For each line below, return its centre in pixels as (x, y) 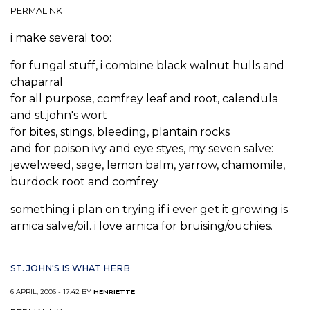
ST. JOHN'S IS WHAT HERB (70, 268)
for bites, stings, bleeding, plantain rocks (120, 132)
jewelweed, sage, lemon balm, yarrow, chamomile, (148, 165)
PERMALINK (36, 11)
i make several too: (61, 38)
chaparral (37, 82)
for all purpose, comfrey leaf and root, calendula (144, 99)
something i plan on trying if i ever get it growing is (149, 210)
